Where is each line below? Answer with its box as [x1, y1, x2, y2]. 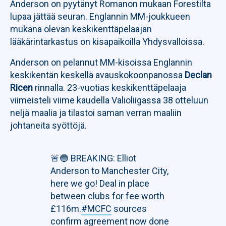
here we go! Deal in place [50, 178, 149, 189]
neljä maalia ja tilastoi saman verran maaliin [10, 107, 182, 118]
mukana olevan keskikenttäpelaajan [10, 24, 152, 34]
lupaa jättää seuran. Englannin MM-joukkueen [10, 11, 190, 22]
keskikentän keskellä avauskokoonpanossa [10, 70, 185, 80]
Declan [185, 70, 212, 80]
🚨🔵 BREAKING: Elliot [50, 153, 136, 163]
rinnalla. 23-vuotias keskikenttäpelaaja [35, 82, 186, 93]
